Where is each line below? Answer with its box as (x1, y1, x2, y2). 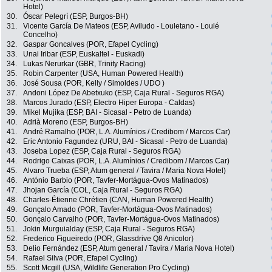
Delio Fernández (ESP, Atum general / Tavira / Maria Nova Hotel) (23, 244, 234, 253)
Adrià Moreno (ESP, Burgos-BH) (23, 118, 128, 127)
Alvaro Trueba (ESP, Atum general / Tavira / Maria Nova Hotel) (23, 166, 226, 175)
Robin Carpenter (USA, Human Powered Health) (23, 69, 183, 78)
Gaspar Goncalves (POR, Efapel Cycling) (23, 40, 158, 49)
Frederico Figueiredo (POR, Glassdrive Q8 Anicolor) (23, 234, 194, 243)
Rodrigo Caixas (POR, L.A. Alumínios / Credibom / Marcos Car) (23, 157, 229, 166)
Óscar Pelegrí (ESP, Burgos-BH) (23, 12, 128, 21)
